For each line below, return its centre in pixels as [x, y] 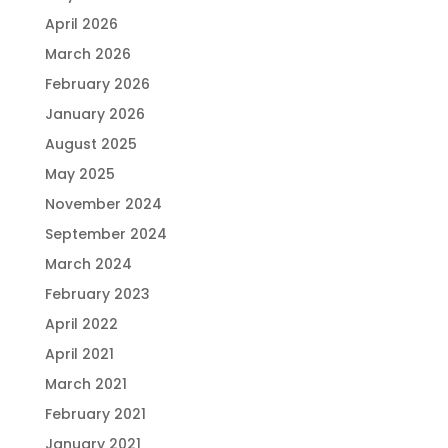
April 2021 [79, 353]
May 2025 [79, 173]
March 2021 [85, 383]
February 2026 [97, 83]
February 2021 [95, 413]
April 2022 [81, 323]
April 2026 [81, 23]
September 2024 [105, 233]
